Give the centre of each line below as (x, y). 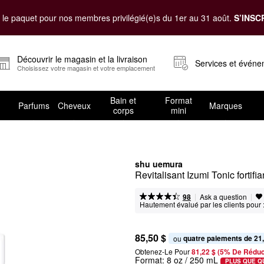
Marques (225, 105)
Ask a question (223, 197)
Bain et (123, 100)
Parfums (34, 105)
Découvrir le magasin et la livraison (82, 59)
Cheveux (74, 105)
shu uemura (159, 164)
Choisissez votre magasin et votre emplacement (86, 68)
